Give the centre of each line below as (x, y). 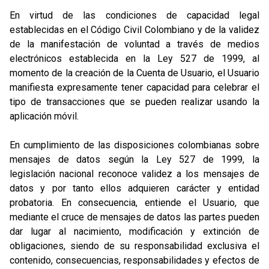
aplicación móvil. (44, 116)
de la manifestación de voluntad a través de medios (134, 44)
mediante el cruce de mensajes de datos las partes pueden (134, 217)
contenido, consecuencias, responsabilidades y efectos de (134, 260)
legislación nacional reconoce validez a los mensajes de (134, 174)
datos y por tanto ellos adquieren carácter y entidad (134, 188)
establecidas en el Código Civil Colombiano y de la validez (134, 30)
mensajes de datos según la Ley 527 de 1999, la (134, 159)
